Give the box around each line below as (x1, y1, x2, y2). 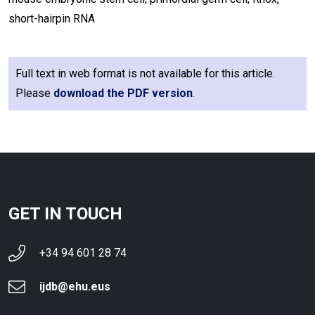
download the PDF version (53, 86, 193, 100)
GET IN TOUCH (8, 204, 122, 224)
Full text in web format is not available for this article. (15, 67, 275, 80)
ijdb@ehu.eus (39, 280, 110, 293)
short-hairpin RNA (8, 12, 95, 25)
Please (15, 86, 53, 100)
